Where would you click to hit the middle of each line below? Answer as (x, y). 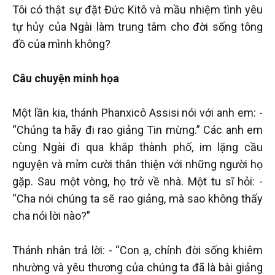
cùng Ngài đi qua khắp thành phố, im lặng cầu (137, 147)
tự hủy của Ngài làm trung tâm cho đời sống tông (137, 26)
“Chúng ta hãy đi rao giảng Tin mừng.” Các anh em (137, 130)
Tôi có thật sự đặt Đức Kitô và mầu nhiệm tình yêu (137, 9)
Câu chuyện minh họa (66, 78)
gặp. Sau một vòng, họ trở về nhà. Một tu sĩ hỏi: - (137, 181)
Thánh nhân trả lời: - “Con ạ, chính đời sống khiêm (137, 250)
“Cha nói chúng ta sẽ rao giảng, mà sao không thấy (137, 198)
